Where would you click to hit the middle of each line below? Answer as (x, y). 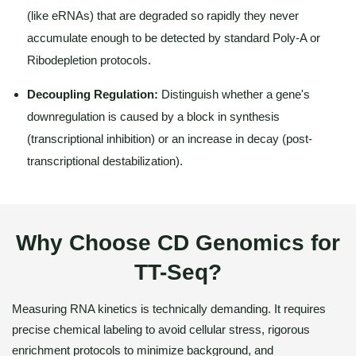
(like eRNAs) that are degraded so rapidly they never (163, 15)
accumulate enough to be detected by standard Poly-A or (174, 38)
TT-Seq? (178, 272)
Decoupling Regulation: (93, 94)
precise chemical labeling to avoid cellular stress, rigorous (161, 329)
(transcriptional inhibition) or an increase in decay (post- (170, 139)
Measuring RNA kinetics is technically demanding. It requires (169, 309)
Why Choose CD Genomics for (178, 243)
